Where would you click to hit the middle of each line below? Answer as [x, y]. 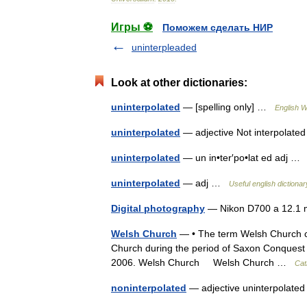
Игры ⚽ [132, 27]
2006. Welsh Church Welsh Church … [203, 262]
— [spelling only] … [228, 107]
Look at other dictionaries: [179, 83]
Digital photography [158, 208]
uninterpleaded [164, 47]
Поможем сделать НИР [218, 27]
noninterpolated [149, 288]
